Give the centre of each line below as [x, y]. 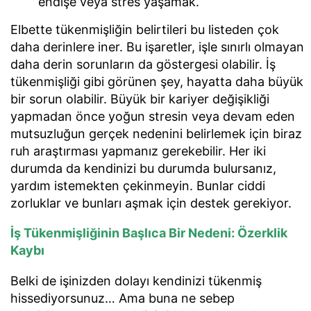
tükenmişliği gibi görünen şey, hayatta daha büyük [157, 81]
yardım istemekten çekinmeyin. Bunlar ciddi [138, 185]
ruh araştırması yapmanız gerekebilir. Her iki [138, 151]
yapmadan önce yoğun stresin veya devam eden [153, 116]
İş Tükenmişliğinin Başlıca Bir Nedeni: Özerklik [149, 233]
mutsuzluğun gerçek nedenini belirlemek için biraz [156, 133]
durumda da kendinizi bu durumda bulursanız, [143, 168]
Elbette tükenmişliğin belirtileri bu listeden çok [145, 29]
